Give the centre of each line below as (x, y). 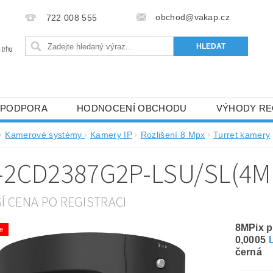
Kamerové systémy (45, 134)
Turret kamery (242, 134)
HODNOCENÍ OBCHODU (132, 108)
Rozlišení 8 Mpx (173, 134)
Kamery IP (112, 134)
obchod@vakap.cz (193, 17)
